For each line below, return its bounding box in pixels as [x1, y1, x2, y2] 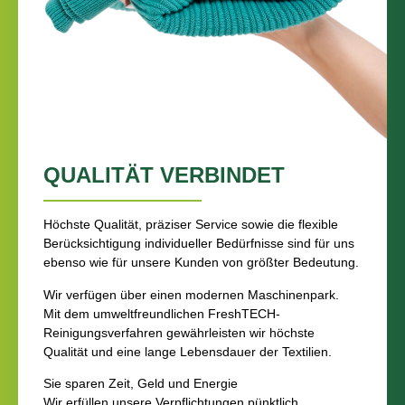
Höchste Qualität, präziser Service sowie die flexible [43, 217, 338, 232]
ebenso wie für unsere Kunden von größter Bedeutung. [43, 255, 359, 270]
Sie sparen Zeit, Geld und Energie [43, 376, 238, 391]
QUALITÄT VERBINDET [43, 163, 285, 188]
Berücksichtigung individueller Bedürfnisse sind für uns [43, 236, 354, 251]
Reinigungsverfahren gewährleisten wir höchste [43, 325, 315, 340]
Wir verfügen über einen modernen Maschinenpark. [43, 287, 339, 302]
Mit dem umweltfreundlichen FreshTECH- [43, 306, 280, 321]
